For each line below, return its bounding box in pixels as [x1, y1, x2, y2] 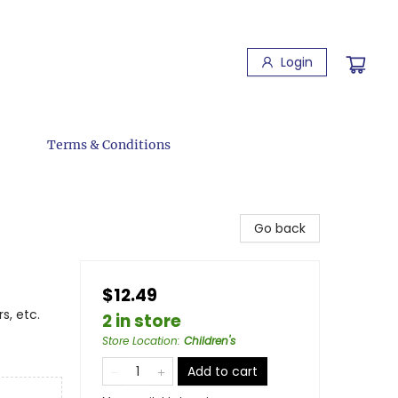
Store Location [102, 333, 178, 348]
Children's [184, 333, 235, 348]
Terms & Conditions [47, 137, 171, 153]
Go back [254, 219, 306, 237]
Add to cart [187, 362, 258, 380]
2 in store [102, 309, 181, 333]
